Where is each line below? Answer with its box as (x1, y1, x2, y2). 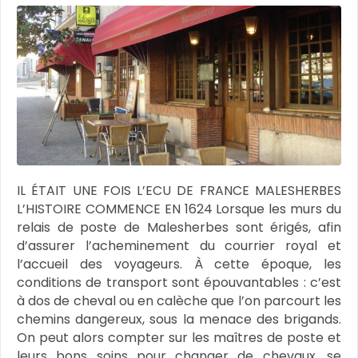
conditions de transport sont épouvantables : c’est (17, 273, 341, 292)
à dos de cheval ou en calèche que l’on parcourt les (17, 292, 341, 310)
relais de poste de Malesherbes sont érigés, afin (17, 218, 341, 237)
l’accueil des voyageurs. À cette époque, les (17, 255, 341, 273)
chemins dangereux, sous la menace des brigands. (17, 310, 341, 328)
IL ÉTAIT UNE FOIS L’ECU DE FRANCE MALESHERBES (17, 181, 341, 200)
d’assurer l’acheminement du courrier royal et (17, 237, 341, 255)
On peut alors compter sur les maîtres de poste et (17, 328, 341, 347)
